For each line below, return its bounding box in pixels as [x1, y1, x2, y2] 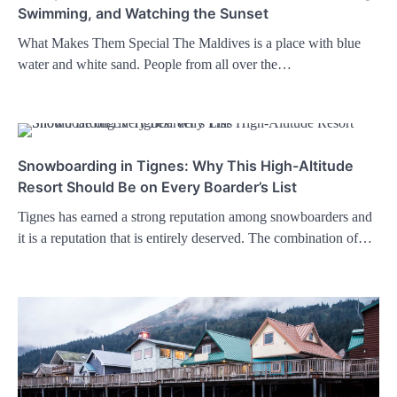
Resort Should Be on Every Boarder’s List [18, 178, 297, 196]
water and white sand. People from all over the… [18, 57, 292, 72]
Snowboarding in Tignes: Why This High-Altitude [18, 157, 354, 175]
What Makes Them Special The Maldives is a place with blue [18, 35, 361, 51]
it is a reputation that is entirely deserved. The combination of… [18, 230, 372, 245]
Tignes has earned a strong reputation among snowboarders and [18, 209, 372, 224]
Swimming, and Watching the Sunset [18, 4, 269, 22]
